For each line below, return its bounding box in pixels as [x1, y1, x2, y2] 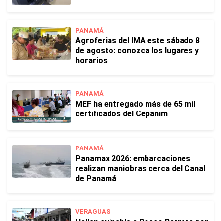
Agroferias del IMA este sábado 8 [75, 36, 200, 45]
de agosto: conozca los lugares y [75, 46, 199, 55]
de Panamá [75, 174, 116, 183]
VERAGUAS [75, 208, 110, 215]
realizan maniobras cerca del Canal [75, 164, 205, 173]
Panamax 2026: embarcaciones [75, 154, 190, 163]
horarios [75, 56, 108, 65]
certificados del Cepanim [75, 109, 168, 118]
